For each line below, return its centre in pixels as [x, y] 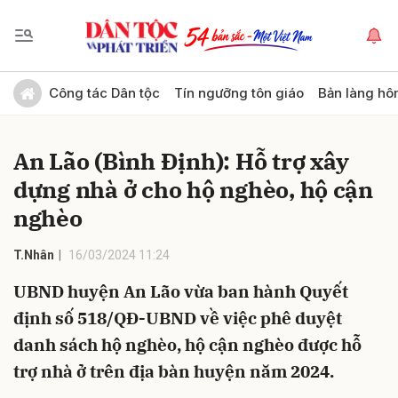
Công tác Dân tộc [104, 93]
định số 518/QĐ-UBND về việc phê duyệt [178, 318]
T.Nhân [34, 255]
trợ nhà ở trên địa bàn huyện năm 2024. [174, 371]
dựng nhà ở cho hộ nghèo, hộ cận [193, 189]
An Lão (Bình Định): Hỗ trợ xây [182, 161]
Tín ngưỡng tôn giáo [239, 93]
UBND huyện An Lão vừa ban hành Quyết [181, 291]
